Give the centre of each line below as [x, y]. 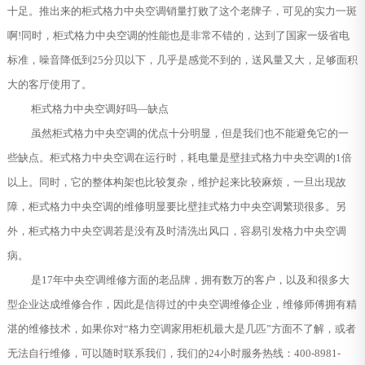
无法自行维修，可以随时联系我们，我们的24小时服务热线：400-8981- [174, 353]
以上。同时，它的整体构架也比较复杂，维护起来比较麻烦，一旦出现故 [176, 182]
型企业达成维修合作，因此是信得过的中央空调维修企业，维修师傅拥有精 [182, 304]
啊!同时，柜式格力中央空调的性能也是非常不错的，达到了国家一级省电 [178, 35]
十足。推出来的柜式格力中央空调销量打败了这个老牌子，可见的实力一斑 [182, 11]
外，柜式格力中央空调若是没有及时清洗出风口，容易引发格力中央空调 [176, 231]
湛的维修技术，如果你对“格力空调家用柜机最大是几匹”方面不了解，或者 [181, 328]
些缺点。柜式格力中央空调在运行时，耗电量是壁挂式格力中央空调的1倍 [179, 157]
